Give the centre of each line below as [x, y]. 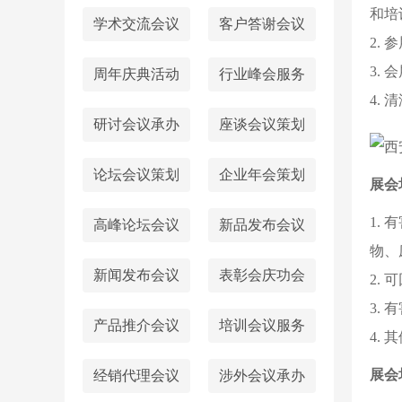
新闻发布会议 [136, 275]
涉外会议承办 [262, 376]
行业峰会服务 [262, 74]
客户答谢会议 [262, 24]
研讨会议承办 [136, 124]
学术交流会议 [136, 24]
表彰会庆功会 [262, 275]
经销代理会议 [136, 376]
